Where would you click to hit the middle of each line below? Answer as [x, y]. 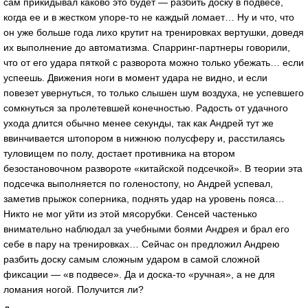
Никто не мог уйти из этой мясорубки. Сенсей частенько [130, 214]
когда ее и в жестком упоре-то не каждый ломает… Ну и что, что [149, 18]
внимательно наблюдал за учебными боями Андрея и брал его [146, 229]
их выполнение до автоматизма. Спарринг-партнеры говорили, [147, 48]
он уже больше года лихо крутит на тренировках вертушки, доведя [154, 33]
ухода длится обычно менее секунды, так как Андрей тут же [139, 123]
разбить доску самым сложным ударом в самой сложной [132, 260]
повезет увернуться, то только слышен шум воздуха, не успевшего [154, 93]
